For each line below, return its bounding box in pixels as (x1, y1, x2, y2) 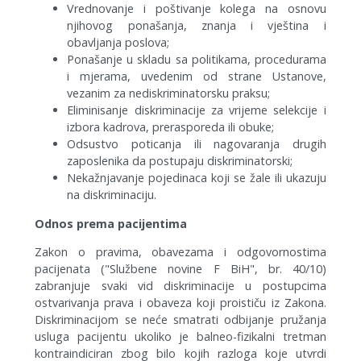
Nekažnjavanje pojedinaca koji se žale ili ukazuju (67, 170, 326, 186)
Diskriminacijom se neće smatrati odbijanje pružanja (35, 312, 326, 328)
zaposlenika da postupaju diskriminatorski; (67, 153, 293, 169)
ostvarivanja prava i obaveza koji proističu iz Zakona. (35, 295, 326, 311)
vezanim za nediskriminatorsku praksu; (67, 85, 271, 102)
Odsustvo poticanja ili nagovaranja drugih (67, 136, 326, 152)
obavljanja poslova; (67, 35, 170, 51)
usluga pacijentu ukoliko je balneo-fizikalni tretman (35, 329, 326, 345)
